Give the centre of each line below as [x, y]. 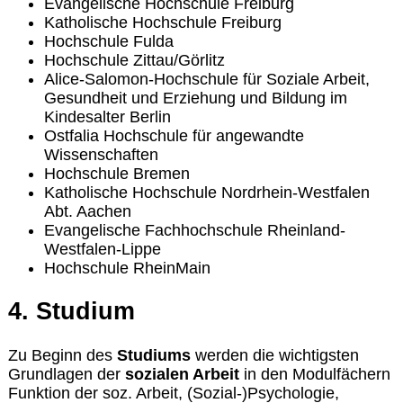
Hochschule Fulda [108, 42]
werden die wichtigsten [274, 355]
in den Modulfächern [314, 374]
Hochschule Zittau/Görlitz [134, 61]
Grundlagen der [66, 374]
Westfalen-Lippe [102, 250]
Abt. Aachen [87, 212]
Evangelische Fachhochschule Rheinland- [194, 231]
